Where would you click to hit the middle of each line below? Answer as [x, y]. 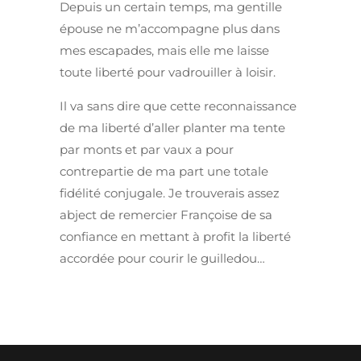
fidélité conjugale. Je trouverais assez [170, 193]
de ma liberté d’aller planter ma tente [172, 128]
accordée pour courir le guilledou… [162, 259]
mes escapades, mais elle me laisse [164, 51]
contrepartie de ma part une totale [164, 172]
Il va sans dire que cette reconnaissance [178, 106]
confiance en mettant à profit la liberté [175, 237]
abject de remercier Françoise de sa [166, 215]
